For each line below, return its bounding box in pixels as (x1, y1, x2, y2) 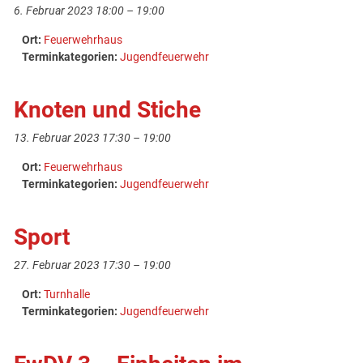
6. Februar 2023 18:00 (14, 3, 125, 18)
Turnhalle (44, 287, 91, 301)
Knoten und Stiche (14, 96, 202, 123)
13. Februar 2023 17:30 (14, 130, 131, 145)
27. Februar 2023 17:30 (14, 258, 131, 272)
